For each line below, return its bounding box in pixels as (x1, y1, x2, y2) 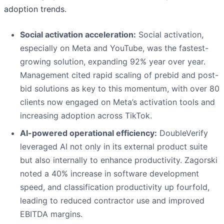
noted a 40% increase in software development (20, 168, 199, 179)
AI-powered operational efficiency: (20, 128, 157, 138)
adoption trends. (4, 4, 66, 14)
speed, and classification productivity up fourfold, (20, 182, 209, 192)
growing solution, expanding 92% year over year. (20, 56, 205, 67)
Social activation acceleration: (20, 29, 136, 40)
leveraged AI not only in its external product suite (20, 141, 207, 152)
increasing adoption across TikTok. (20, 110, 152, 121)
